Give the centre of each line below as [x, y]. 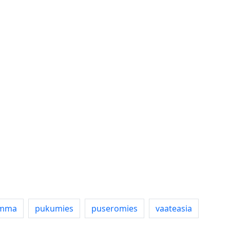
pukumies [54, 208]
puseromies [114, 208]
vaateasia [174, 208]
